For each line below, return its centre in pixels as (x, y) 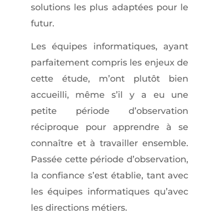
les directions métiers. (79, 208)
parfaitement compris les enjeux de (109, 63)
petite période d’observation (109, 111)
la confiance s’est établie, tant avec (109, 175)
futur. (42, 23)
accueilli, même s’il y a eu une (109, 95)
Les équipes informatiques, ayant (109, 46)
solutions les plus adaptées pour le (109, 7)
